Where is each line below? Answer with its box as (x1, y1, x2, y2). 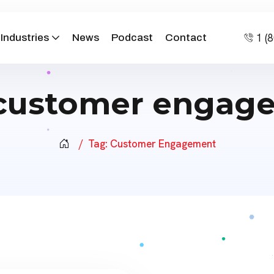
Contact (165, 32, 207, 43)
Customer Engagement (109, 137, 216, 150)
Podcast (111, 32, 154, 43)
